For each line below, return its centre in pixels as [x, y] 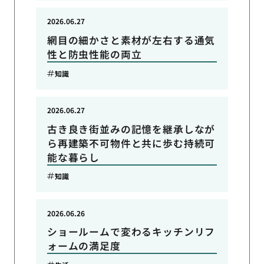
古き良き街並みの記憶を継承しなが [131, 129]
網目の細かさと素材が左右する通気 [131, 40]
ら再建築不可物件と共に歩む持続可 [131, 143]
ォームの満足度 [84, 246]
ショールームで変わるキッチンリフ [131, 232]
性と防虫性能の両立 [94, 55]
